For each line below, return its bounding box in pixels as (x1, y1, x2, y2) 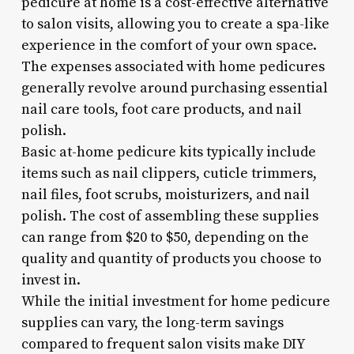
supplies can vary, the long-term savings (21, 313, 284, 332)
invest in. (21, 270, 81, 289)
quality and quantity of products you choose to (21, 249, 322, 268)
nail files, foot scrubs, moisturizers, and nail (21, 185, 310, 204)
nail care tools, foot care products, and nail (21, 100, 302, 119)
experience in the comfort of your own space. (21, 36, 317, 55)
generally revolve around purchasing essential (21, 78, 328, 97)
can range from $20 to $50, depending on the (21, 228, 309, 247)
